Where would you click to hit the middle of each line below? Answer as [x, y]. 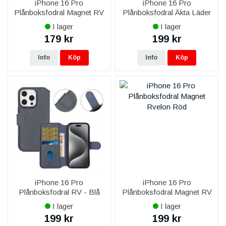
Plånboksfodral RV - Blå [59, 192]
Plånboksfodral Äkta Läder [167, 13]
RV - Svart [167, 22]
